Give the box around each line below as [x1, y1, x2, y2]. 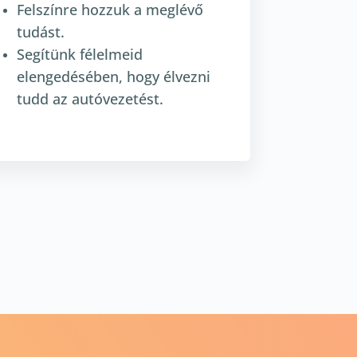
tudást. [16, 22, 65, 41]
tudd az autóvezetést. [16, 88, 163, 108]
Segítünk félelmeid [16, 44, 143, 64]
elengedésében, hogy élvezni [16, 66, 210, 86]
